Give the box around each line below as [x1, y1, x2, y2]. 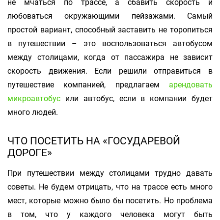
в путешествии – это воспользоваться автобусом [7, 38, 213, 49]
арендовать [169, 79, 213, 90]
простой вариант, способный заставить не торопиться [7, 24, 213, 35]
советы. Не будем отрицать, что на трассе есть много [7, 181, 213, 192]
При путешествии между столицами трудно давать [7, 167, 213, 179]
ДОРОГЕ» [7, 145, 52, 160]
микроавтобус [7, 93, 60, 104]
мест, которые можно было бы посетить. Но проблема [7, 195, 213, 206]
